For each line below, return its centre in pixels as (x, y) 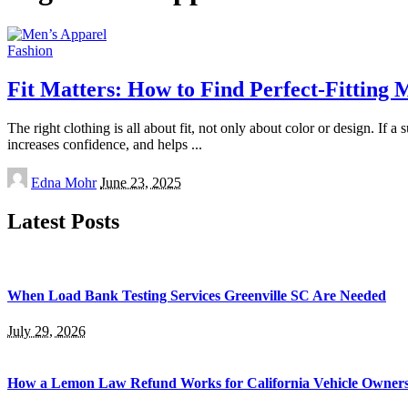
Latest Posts (63, 221)
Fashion (30, 50)
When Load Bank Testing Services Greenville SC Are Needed (197, 295)
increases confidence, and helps (99, 144)
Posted (25, 174)
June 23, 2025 (141, 182)
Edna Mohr (64, 182)
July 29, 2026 (46, 331)
